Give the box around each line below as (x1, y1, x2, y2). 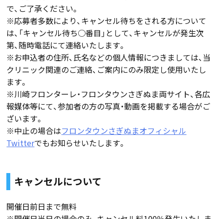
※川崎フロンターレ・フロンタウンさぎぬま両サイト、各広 (6, 88, 211, 100)
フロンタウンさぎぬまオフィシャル (61, 125, 187, 137)
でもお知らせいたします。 (34, 137, 127, 149)
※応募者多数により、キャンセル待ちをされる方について (6, 15, 207, 27)
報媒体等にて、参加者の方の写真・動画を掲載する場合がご (6, 100, 211, 112)
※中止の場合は (6, 125, 62, 137)
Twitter (6, 137, 35, 149)
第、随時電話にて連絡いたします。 (6, 39, 127, 51)
